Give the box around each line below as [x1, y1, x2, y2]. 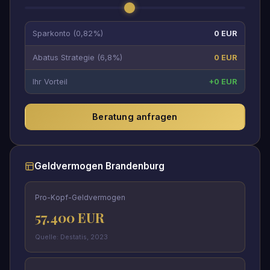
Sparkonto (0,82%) [33, 29, 103, 39]
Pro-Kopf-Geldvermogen [35, 193, 125, 202]
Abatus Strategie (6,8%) [33, 53, 122, 63]
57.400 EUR [35, 209, 104, 227]
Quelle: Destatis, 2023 [35, 233, 108, 242]
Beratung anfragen [92, 111, 178, 122]
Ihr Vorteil [33, 77, 67, 87]
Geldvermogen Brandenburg [34, 160, 165, 172]
